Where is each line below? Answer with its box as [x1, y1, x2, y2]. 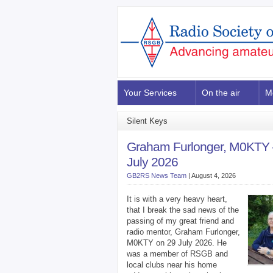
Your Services [124, 88, 177, 97]
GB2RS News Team [127, 172, 186, 179]
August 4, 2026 [191, 172, 236, 179]
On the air [202, 88, 240, 97]
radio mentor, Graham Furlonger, [127, 227, 240, 236]
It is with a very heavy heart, [127, 194, 227, 204]
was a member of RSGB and [127, 249, 228, 258]
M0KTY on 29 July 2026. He [127, 238, 227, 247]
